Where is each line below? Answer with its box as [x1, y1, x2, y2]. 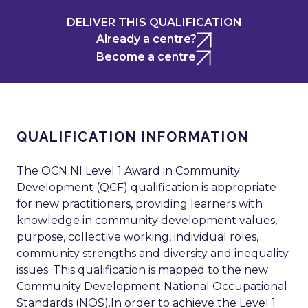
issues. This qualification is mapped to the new [16, 263, 268, 277]
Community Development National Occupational [16, 280, 287, 294]
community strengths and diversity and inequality [16, 247, 289, 261]
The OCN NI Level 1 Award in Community [16, 164, 240, 178]
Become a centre [96, 50, 196, 64]
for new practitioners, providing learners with [16, 197, 263, 211]
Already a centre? [96, 32, 197, 46]
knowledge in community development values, [16, 214, 277, 228]
